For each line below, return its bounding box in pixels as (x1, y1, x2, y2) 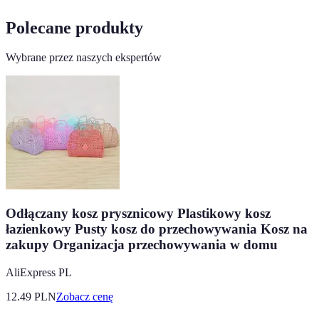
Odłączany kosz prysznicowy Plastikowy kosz (6, 206, 271, 221)
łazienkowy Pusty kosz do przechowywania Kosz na (6, 221, 308, 237)
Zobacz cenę (56, 290, 113, 303)
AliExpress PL (6, 266, 72, 278)
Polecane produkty (6, 18, 143, 37)
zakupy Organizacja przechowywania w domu (6, 237, 278, 253)
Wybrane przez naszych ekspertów (6, 51, 162, 64)
